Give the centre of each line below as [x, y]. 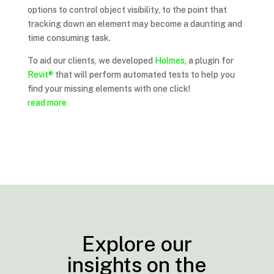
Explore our [137, 244]
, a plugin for [209, 60]
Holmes [169, 60]
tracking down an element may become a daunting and [135, 24]
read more [47, 102]
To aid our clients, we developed [91, 60]
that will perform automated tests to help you [144, 74]
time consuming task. [69, 38]
